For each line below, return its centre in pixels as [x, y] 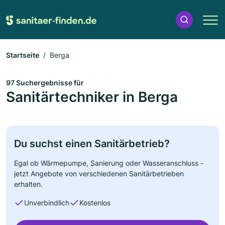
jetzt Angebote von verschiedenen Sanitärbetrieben [99, 174]
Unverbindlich [47, 203]
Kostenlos [95, 203]
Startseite [23, 55]
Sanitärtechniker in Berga [92, 97]
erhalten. [28, 184]
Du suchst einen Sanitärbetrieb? [92, 144]
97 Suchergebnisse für [45, 83]
